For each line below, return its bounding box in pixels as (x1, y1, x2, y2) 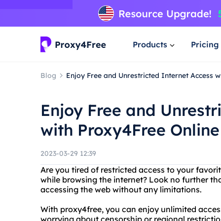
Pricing (191, 39, 219, 49)
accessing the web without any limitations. (40, 184, 202, 194)
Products (133, 39, 167, 49)
